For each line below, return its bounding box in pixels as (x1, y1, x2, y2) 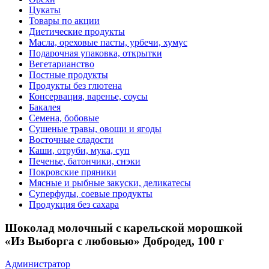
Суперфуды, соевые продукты (29, 188, 153, 199)
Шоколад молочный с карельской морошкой (5, 221, 243, 234)
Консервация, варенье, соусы (29, 91, 148, 101)
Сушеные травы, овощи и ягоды (29, 123, 162, 134)
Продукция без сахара (29, 199, 119, 210)
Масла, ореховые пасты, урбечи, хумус (29, 37, 187, 47)
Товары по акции (29, 15, 100, 26)
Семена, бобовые (29, 112, 99, 123)
